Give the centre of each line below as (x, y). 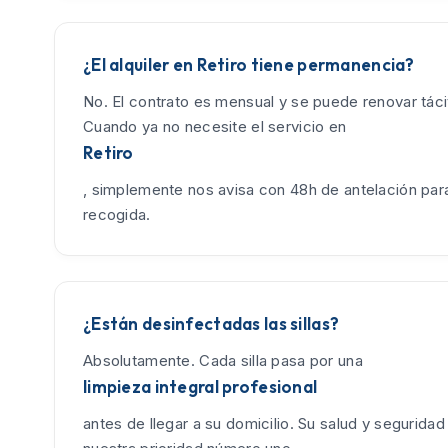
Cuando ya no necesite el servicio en (215, 126)
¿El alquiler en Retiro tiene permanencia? (249, 64)
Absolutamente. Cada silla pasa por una (223, 360)
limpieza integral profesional (200, 386)
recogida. (117, 214)
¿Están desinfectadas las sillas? (211, 323)
